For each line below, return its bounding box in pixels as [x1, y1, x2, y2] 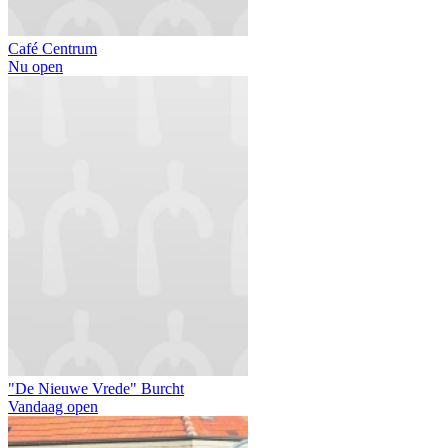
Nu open [8, 58, 63, 76]
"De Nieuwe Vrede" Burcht [8, 380, 184, 398]
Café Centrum [8, 40, 97, 58]
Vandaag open [8, 398, 98, 416]
